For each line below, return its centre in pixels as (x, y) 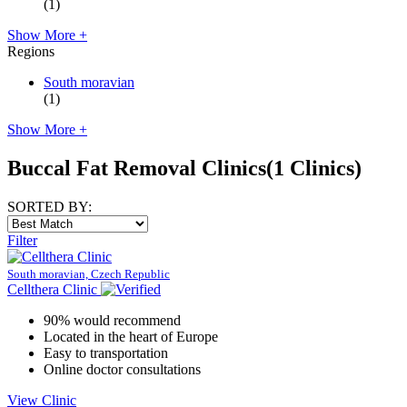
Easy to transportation (106, 352)
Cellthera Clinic (52, 289)
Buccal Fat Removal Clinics (137, 168)
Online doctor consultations (122, 369)
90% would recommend (112, 320)
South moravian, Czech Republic (89, 273)
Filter (22, 240)
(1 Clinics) (314, 168)
